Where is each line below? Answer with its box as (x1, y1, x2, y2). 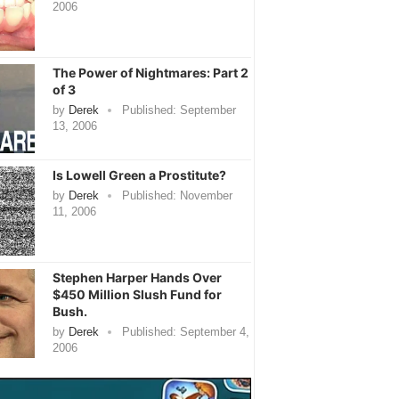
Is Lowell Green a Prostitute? (52, 167, 226, 183)
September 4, (175, 324, 249, 338)
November (175, 188, 232, 202)
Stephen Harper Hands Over (52, 269, 222, 285)
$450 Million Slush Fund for (52, 286, 222, 302)
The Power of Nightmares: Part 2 (52, 64, 248, 80)
